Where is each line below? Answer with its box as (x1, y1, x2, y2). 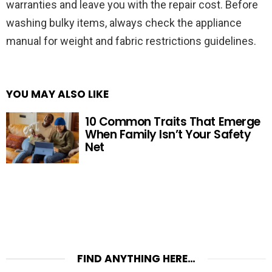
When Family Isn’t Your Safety (85, 126, 251, 143)
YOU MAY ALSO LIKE (6, 86, 109, 101)
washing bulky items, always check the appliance (6, 16, 242, 29)
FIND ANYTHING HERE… (76, 251, 195, 267)
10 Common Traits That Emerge (85, 113, 260, 130)
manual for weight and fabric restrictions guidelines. (6, 34, 261, 47)
